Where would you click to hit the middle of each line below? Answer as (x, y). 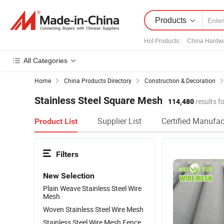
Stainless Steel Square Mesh (98, 100)
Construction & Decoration (180, 80)
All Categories (45, 60)
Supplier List (119, 121)
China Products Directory (98, 80)
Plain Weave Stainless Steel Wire (92, 188)
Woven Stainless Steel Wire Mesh (93, 209)
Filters (67, 154)
